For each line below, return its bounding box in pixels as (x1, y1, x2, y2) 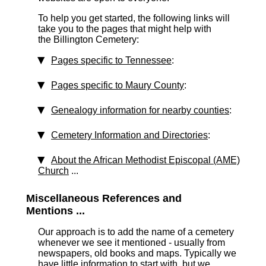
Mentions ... (26, 205, 85, 217)
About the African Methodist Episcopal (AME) (51, 155, 240, 165)
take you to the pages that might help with (38, 24, 211, 34)
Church (38, 166, 69, 176)
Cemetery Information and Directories (51, 130, 208, 140)
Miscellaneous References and (26, 192, 182, 204)
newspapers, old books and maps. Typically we (38, 248, 236, 258)
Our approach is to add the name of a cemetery (38, 227, 234, 237)
